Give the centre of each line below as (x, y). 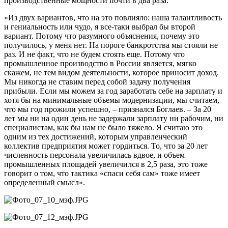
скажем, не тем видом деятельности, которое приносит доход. (111, 72)
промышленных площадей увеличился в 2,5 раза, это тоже (106, 164)
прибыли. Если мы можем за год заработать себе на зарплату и (113, 91)
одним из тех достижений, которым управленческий (96, 136)
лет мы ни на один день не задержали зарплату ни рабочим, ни (114, 118)
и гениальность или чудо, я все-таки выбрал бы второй (100, 26)
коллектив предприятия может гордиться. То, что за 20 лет (106, 146)
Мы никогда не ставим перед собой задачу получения (97, 81)
